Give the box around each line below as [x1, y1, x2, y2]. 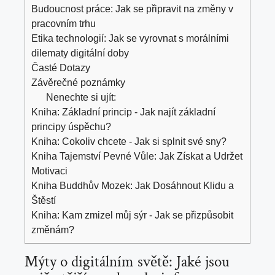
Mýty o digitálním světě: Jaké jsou [25, 252, 230, 273]
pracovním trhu [31, 18, 96, 29]
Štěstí [31, 195, 56, 206]
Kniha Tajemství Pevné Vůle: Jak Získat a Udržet [31, 150, 242, 162]
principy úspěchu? [31, 121, 111, 133]
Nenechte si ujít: [46, 91, 117, 103]
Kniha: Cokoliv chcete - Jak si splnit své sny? [31, 136, 227, 147]
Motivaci [31, 165, 68, 177]
